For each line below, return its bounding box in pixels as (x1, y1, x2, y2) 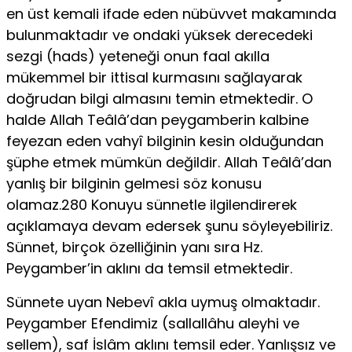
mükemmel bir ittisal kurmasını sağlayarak (6, 67, 302, 87)
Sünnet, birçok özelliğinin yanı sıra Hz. (6, 236, 262, 257)
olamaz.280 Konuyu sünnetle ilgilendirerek (6, 194, 297, 214)
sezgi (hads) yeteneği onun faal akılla (6, 46, 269, 66)
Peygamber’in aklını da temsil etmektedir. (6, 258, 292, 278)
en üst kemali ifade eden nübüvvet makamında (6, 3, 336, 24)
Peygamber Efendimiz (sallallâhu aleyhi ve (6, 313, 299, 333)
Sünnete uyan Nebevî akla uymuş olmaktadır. (6, 291, 320, 312)
